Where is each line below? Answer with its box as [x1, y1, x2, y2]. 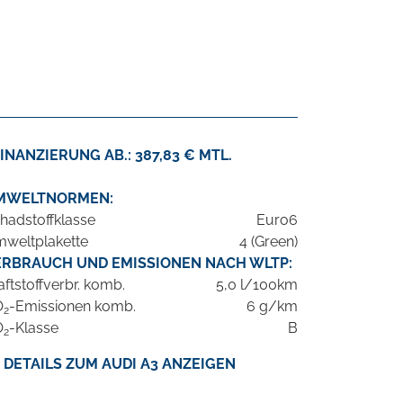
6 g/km [246, 298, 298, 316]
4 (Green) [239, 233, 298, 251]
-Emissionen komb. [9, 298, 136, 316]
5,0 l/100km [216, 276, 298, 294]
